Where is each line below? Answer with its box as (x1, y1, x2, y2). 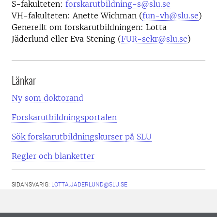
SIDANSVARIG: (12, 181, 51, 188)
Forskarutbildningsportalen (12, 112, 117, 122)
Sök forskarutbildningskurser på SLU (12, 131, 152, 141)
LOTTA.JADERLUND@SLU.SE (51, 181, 127, 188)
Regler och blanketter (12, 151, 94, 161)
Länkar (12, 72, 36, 88)
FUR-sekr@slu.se (121, 33, 187, 44)
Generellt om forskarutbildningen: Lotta (12, 22, 167, 32)
